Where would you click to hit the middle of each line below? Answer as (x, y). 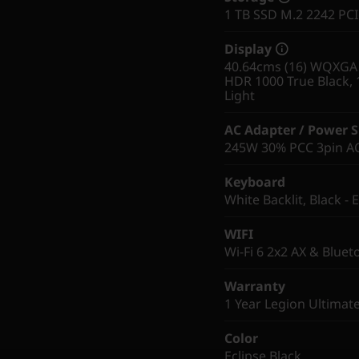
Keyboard (255, 182)
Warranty (255, 286)
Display (248, 48)
